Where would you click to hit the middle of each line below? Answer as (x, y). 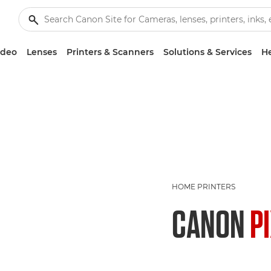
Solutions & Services (207, 52)
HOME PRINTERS (204, 186)
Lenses (42, 52)
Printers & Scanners (110, 52)
